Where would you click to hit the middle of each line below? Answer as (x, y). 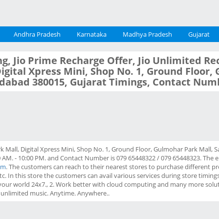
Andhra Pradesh (37, 34)
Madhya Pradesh (147, 34)
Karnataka (92, 34)
